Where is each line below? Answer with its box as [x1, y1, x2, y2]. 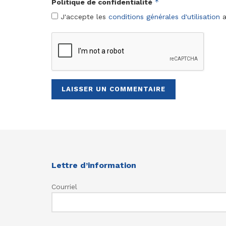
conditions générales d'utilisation [108, 12, 220, 21]
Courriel [51, 182, 77, 191]
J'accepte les [58, 12, 108, 21]
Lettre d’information [51, 160, 136, 170]
